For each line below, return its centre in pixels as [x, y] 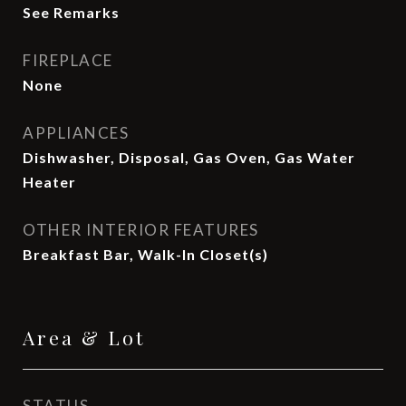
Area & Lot [84, 337]
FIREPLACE [68, 60]
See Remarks [71, 12]
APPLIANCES [76, 133]
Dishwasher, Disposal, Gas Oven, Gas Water [189, 157]
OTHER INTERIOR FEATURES [141, 230]
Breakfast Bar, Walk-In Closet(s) [145, 254]
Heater [49, 182]
